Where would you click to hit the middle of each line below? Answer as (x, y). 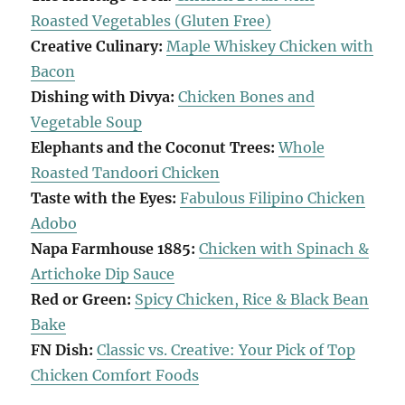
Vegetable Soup (87, 122)
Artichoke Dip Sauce (103, 273)
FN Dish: (62, 349)
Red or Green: (81, 299)
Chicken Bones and (247, 96)
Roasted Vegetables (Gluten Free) (151, 20)
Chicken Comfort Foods (115, 375)
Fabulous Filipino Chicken (273, 198)
